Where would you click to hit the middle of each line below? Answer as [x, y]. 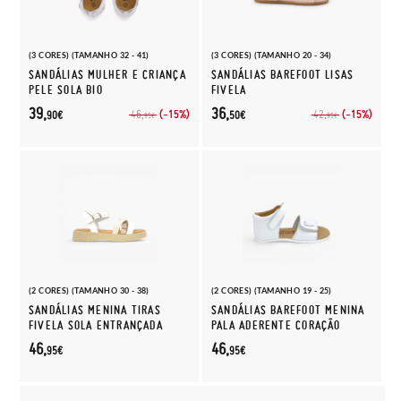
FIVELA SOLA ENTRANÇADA [96, 325]
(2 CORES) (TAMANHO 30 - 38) [89, 290]
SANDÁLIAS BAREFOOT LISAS [283, 75]
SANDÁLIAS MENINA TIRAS [95, 310]
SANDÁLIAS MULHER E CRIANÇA [107, 75]
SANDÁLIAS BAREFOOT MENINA [288, 310]
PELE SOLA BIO [66, 90]
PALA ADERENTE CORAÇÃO [276, 325]
